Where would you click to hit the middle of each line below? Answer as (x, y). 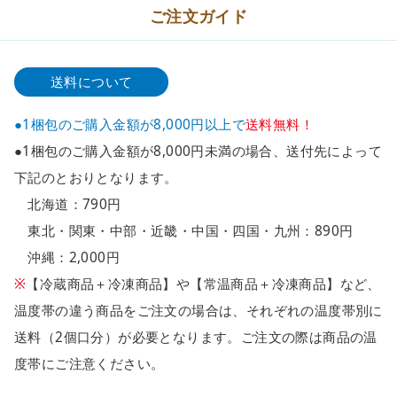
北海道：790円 (68, 205)
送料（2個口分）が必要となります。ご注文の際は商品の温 (196, 338)
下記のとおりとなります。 (96, 178)
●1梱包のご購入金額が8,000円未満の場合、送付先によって (198, 152)
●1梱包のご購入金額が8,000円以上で (130, 125)
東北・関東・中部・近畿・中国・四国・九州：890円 (184, 231)
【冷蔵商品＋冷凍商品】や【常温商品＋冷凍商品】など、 (203, 284)
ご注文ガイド (198, 16)
